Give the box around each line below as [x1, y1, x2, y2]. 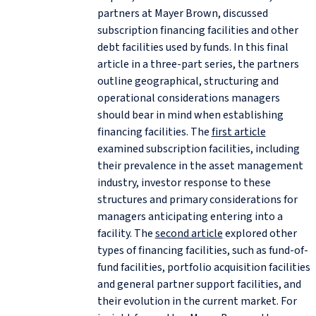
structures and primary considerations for [97, 191, 298, 207]
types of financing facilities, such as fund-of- [97, 242, 308, 258]
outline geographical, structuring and [97, 73, 279, 89]
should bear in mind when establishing [97, 107, 284, 123]
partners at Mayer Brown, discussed [97, 5, 268, 21]
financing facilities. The [97, 123, 212, 140]
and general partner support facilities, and [97, 276, 301, 292]
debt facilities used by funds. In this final [97, 39, 288, 55]
